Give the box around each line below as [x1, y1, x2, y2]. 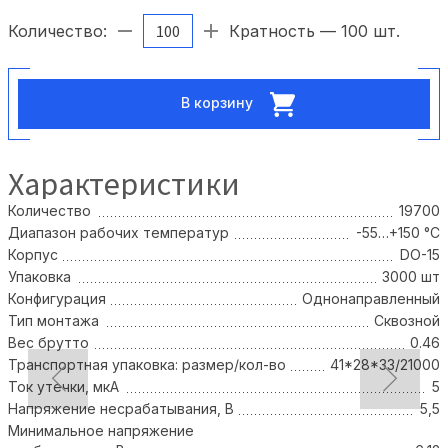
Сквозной [374, 312, 440, 330]
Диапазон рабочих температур [8, 224, 229, 242]
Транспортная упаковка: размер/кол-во [8, 356, 286, 374]
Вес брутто [8, 334, 89, 352]
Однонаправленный [302, 290, 440, 308]
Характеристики [8, 164, 240, 205]
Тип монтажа [8, 312, 99, 330]
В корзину [181, 94, 257, 112]
